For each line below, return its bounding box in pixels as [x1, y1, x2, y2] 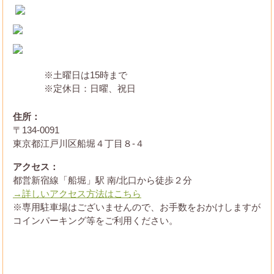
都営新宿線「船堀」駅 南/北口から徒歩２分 [13, 175, 192, 185]
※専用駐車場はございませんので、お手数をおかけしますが [13, 202, 261, 212]
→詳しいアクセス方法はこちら [13, 188, 141, 199]
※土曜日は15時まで [44, 70, 127, 80]
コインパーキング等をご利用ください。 [13, 215, 178, 226]
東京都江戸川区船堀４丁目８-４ [13, 138, 144, 149]
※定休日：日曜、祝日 [44, 83, 136, 94]
